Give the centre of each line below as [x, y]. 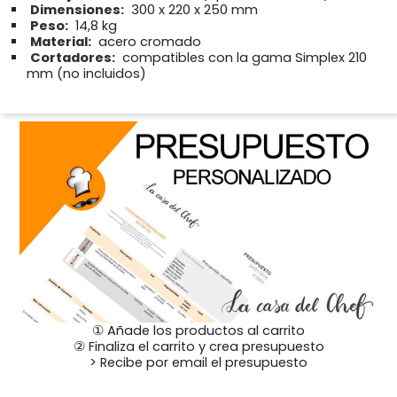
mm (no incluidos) [86, 74]
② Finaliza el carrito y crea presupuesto [198, 346]
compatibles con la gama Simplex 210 [243, 58]
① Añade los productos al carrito [198, 331]
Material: [61, 42]
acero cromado [148, 42]
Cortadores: [73, 58]
